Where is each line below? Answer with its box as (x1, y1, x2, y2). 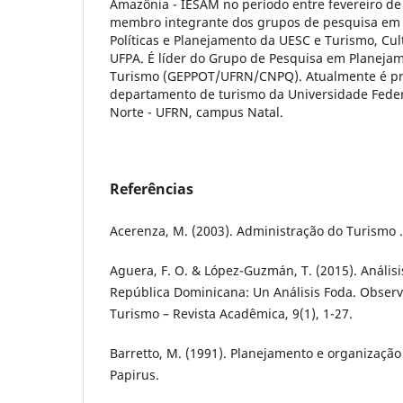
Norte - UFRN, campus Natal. (110, 103, 287, 121)
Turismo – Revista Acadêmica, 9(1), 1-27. (110, 305, 353, 323)
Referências (110, 179, 193, 200)
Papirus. (110, 366, 159, 384)
